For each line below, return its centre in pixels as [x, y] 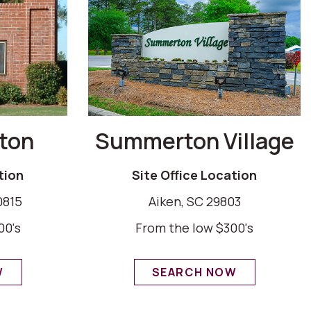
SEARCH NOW [194, 272]
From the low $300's [194, 227]
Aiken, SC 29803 [194, 201]
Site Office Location [194, 175]
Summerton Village [194, 141]
